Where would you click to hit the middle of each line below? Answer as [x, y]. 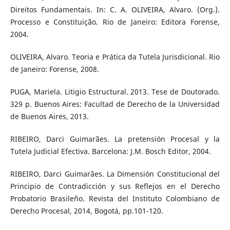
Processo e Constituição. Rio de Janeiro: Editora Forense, [115, 22]
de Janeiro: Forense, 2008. [54, 69]
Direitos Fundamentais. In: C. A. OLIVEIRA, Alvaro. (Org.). [115, 9]
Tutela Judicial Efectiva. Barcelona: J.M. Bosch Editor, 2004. [110, 151]
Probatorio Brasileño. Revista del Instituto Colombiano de [115, 198]
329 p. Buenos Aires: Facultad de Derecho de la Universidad [115, 104]
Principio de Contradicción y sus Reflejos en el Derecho [115, 186]
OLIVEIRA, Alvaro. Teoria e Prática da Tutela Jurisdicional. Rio [115, 56]
